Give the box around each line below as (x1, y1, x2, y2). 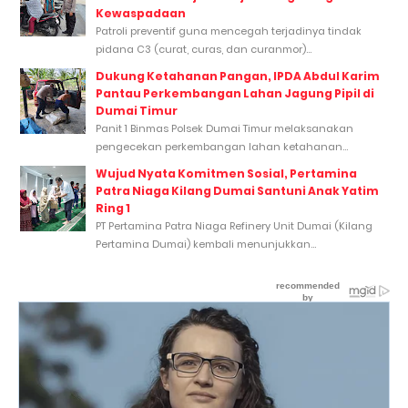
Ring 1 (96, 200, 130, 216)
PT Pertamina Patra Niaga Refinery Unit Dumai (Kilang (96, 219, 372, 233)
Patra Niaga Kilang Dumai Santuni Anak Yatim (96, 183, 379, 199)
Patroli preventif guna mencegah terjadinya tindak (96, 24, 362, 38)
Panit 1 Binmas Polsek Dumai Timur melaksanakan (96, 121, 353, 136)
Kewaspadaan (96, 5, 186, 21)
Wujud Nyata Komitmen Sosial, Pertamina (96, 166, 357, 181)
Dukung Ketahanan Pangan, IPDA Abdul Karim (96, 68, 380, 84)
